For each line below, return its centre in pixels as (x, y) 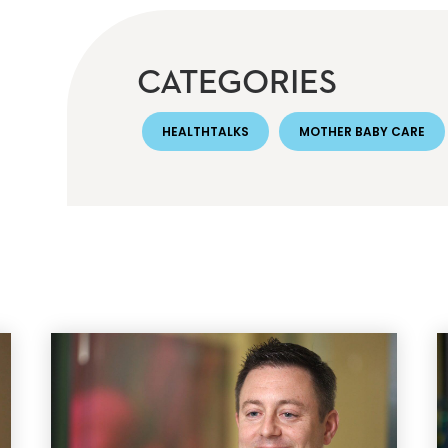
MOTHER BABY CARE (362, 132)
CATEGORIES (237, 83)
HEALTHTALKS (206, 132)
